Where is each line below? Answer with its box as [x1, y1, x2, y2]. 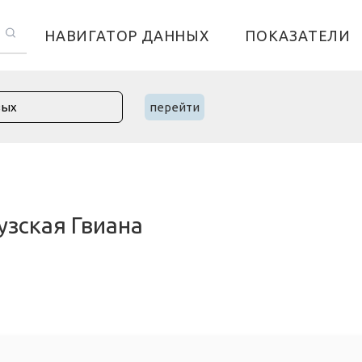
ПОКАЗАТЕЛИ [245, 27, 351, 44]
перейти [149, 100, 200, 114]
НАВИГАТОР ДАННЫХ [44, 27, 209, 44]
